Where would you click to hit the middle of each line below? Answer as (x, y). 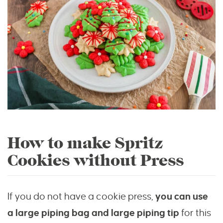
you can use (182, 197)
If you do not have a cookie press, (81, 197)
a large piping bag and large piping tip (93, 213)
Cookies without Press (96, 161)
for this (195, 213)
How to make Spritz (85, 143)
